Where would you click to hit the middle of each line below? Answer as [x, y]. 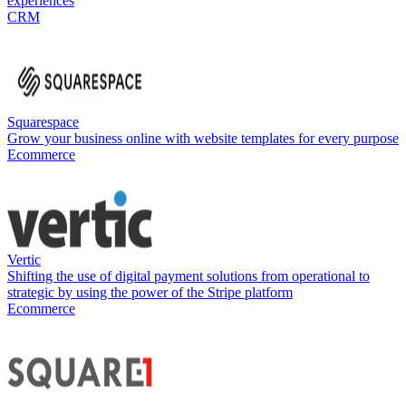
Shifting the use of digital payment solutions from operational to [188, 275]
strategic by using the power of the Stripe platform [150, 292]
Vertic [24, 259]
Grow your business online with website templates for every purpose [203, 138]
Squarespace [43, 121]
